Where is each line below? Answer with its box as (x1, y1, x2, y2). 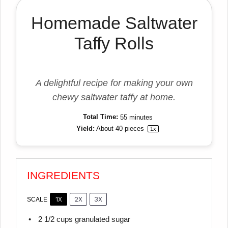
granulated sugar (72, 215, 130, 224)
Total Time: (80, 113, 118, 121)
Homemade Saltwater (31, 13, 197, 33)
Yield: (74, 125, 95, 133)
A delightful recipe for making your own (35, 78, 193, 89)
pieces (123, 125, 147, 133)
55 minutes (120, 113, 153, 121)
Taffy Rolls (74, 33, 154, 53)
